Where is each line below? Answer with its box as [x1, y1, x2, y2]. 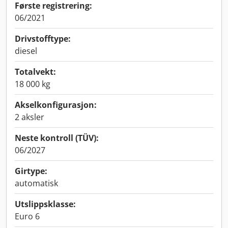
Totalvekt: [15, 66, 56, 77]
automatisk [15, 178, 58, 189]
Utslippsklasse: [15, 198, 76, 210]
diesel [15, 45, 37, 56]
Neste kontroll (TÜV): [15, 132, 99, 144]
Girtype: [15, 165, 47, 177]
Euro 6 [15, 211, 40, 222]
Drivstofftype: [15, 33, 71, 44]
